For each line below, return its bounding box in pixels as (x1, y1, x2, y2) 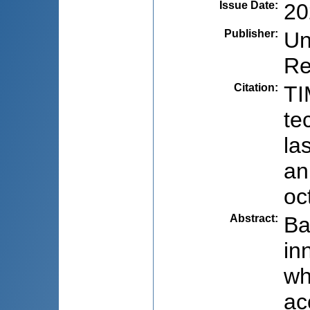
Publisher (224, 27, 275, 39)
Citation (234, 81, 275, 93)
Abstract (230, 212, 275, 224)
